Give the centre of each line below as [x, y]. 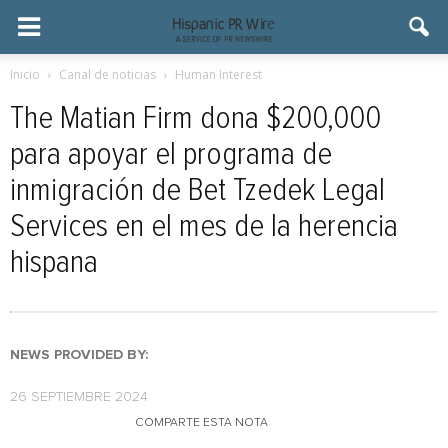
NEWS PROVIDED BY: [79, 355]
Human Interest [218, 74]
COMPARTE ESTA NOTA [201, 423]
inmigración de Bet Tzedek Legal [197, 191]
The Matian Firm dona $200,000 [195, 119]
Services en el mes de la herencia [204, 227]
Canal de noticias [107, 74]
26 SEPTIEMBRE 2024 [79, 397]
